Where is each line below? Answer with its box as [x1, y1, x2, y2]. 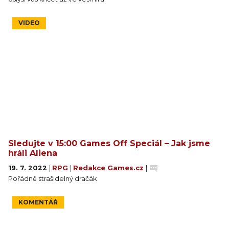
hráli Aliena [8, 148, 57, 158]
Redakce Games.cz [73, 164, 146, 172]
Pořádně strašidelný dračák [8, 174, 97, 182]
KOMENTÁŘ [18, 198, 58, 206]
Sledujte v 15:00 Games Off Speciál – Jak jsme [8, 138, 210, 148]
